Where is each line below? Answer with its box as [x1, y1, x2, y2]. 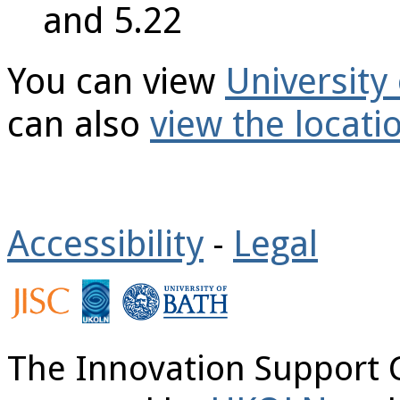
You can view [7, 59, 225, 103]
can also [7, 102, 150, 146]
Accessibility [7, 221, 204, 265]
